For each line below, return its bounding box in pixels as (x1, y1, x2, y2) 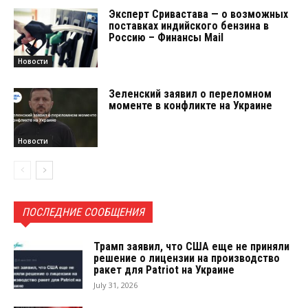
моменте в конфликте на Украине (109, 98, 273, 112)
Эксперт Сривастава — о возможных (109, 8, 289, 21)
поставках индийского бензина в (109, 19, 269, 33)
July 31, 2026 (93, 279, 137, 290)
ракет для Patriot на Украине (93, 263, 234, 276)
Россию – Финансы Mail (109, 31, 224, 45)
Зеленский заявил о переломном (109, 87, 272, 100)
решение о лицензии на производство (93, 251, 280, 265)
